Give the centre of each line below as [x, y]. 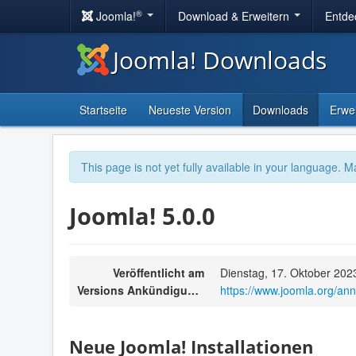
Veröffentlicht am [159, 272]
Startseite [103, 110]
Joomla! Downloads [220, 60]
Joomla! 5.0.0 [142, 216]
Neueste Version [190, 110]
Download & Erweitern [235, 16]
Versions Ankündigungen [193, 290]
